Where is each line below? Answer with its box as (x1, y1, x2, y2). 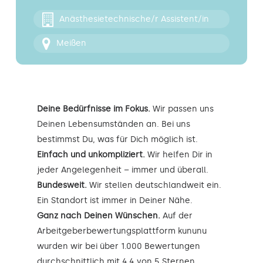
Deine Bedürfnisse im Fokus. (37, 103, 150, 114)
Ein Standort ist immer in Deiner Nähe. (37, 195, 193, 205)
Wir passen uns (150, 103, 214, 114)
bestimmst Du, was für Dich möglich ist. (37, 134, 198, 144)
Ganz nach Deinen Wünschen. (37, 210, 160, 221)
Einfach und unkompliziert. (37, 149, 145, 160)
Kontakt (14, 6, 52, 17)
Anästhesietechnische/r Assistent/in (59, 14, 209, 24)
